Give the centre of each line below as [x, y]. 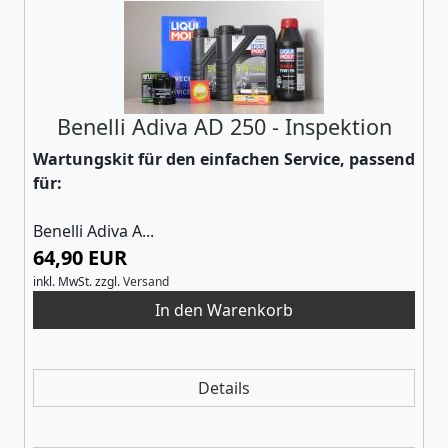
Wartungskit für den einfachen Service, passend [224, 158]
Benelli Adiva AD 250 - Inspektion [224, 126]
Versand [146, 281]
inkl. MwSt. [62, 281]
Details [224, 387]
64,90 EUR [80, 257]
